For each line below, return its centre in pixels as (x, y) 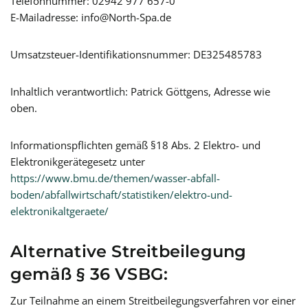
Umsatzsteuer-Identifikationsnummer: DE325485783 (136, 54)
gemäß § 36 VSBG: (89, 274)
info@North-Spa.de (126, 17)
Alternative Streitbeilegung (129, 251)
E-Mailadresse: (46, 17)
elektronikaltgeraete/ (59, 211)
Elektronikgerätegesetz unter (78, 162)
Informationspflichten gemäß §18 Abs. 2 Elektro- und (135, 145)
